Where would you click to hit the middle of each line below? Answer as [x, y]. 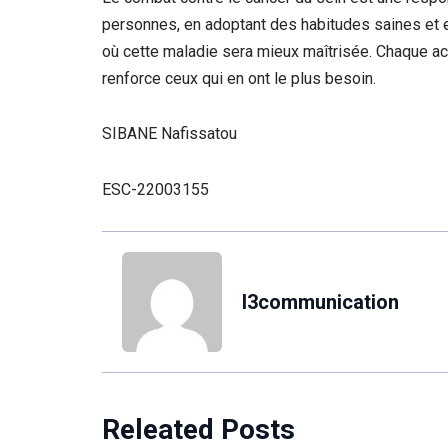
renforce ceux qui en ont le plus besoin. [239, 78]
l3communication [320, 302]
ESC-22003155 [155, 189]
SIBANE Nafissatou [169, 134]
